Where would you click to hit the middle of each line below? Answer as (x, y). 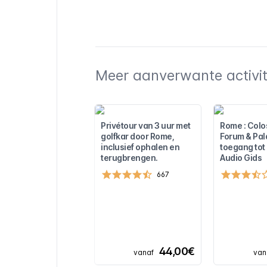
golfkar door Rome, (137, 136)
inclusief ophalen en (140, 147)
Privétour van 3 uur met (146, 125)
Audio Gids (241, 158)
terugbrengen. (129, 158)
